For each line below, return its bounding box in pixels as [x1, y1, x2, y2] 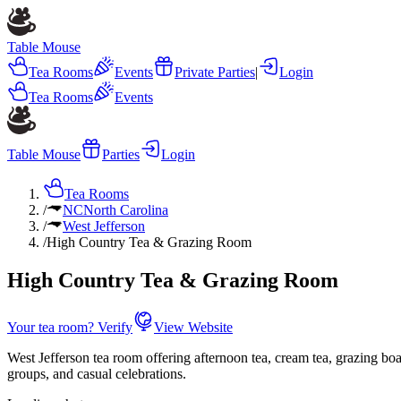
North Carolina [83, 202, 168, 218]
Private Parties [175, 64, 255, 80]
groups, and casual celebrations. [7, 365, 186, 381]
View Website [154, 319, 233, 335]
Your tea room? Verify [7, 319, 132, 335]
